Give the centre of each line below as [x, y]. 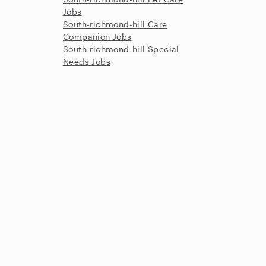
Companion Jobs [97, 37]
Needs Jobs [87, 61]
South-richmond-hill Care [115, 24]
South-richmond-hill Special [121, 49]
